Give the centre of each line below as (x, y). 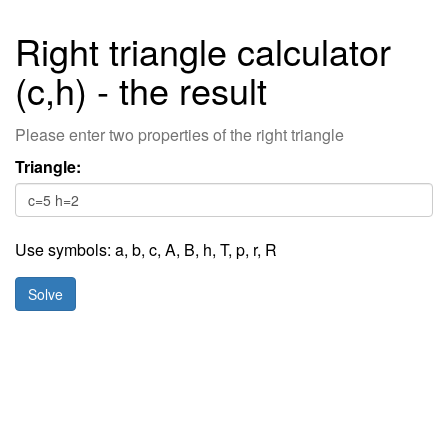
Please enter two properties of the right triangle (179, 134)
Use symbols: (65, 249)
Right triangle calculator (203, 50)
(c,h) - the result (141, 89)
